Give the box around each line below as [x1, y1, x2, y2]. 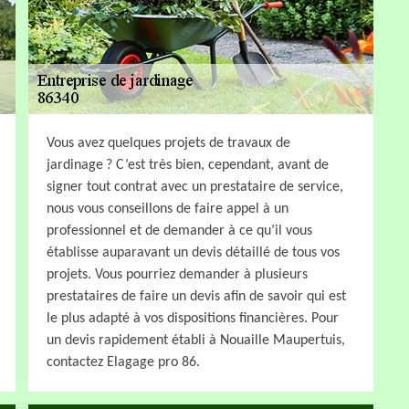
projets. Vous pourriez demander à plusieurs [47, 267, 308, 282]
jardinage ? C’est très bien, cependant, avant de [47, 157, 329, 173]
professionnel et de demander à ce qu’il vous [47, 223, 312, 238]
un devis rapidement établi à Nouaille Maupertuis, [47, 332, 345, 348]
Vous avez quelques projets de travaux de [47, 135, 290, 151]
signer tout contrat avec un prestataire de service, [47, 179, 343, 194]
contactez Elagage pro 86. [47, 354, 200, 370]
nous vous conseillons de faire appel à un [47, 201, 288, 216]
